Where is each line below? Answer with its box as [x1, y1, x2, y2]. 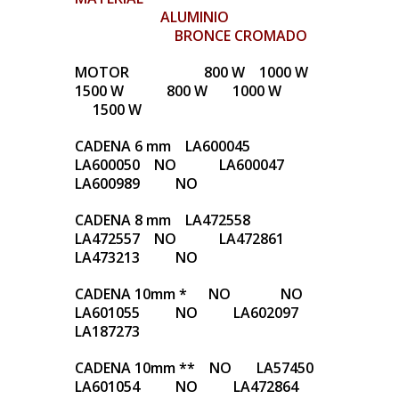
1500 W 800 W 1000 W [75, 81, 289, 102]
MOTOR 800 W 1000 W [75, 62, 315, 83]
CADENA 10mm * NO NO [75, 284, 313, 305]
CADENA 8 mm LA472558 [75, 210, 254, 231]
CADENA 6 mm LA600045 [75, 136, 254, 157]
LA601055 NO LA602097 [75, 303, 302, 323]
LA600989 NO [75, 174, 198, 194]
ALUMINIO [75, 7, 243, 28]
